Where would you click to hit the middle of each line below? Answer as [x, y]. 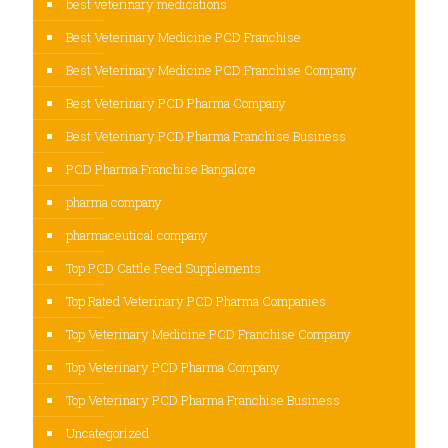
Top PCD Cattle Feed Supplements [163, 268]
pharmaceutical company [137, 235]
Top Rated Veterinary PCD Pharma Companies [196, 301]
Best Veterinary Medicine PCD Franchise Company [211, 70]
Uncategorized [107, 433]
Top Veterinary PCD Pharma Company [173, 367]
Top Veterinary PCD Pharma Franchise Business [203, 400]
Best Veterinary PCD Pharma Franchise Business [206, 136]
